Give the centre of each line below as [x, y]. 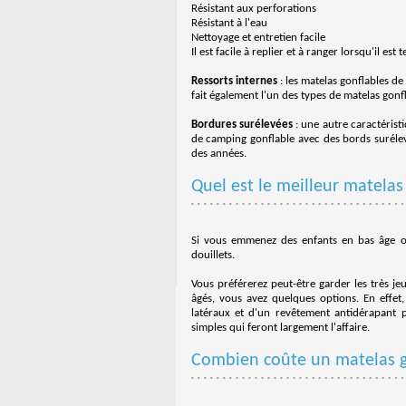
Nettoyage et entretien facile [258, 38]
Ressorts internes [234, 81]
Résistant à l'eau [229, 23]
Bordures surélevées [242, 125]
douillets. [213, 255]
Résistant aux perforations [253, 9]
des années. [218, 154]
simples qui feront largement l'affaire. [280, 328]
